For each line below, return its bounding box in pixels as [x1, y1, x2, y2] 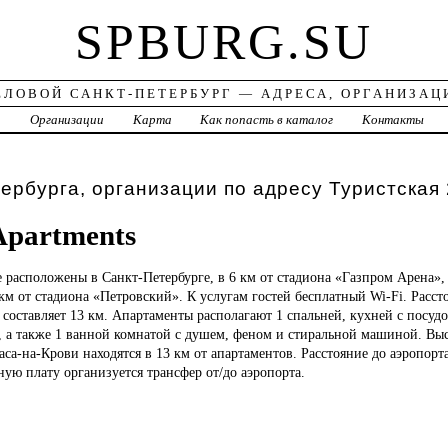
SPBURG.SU [74, 14, 373, 71]
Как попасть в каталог [200, 112, 334, 128]
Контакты [362, 112, 425, 128]
